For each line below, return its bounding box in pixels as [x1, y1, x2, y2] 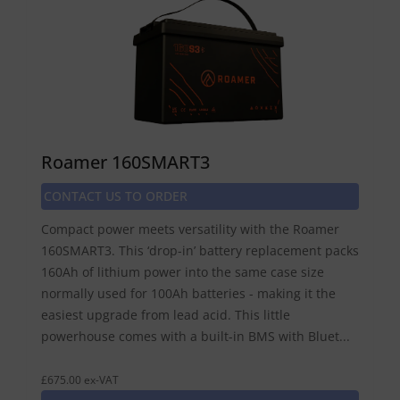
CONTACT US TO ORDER [44, 187, 187, 204]
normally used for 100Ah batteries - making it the [41, 284, 336, 302]
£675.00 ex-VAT [41, 371, 119, 387]
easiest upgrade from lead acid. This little [41, 305, 290, 323]
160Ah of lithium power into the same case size [41, 262, 324, 280]
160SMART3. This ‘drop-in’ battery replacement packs [41, 241, 359, 259]
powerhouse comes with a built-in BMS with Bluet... [41, 327, 350, 345]
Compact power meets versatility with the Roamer [41, 220, 339, 237]
